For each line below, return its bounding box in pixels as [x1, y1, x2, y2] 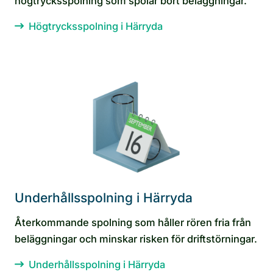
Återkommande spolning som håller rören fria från [15, 216, 251, 229]
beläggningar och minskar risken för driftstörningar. [15, 232, 257, 245]
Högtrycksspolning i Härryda [29, 19, 163, 32]
